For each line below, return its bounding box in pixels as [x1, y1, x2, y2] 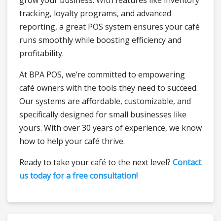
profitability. [19, 48, 64, 59]
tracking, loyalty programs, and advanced [19, 8, 171, 19]
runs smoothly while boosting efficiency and [19, 35, 182, 45]
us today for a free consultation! [19, 170, 138, 181]
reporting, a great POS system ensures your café [19, 21, 200, 32]
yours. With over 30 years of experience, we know [19, 122, 202, 133]
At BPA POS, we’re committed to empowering [19, 69, 185, 80]
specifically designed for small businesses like [19, 109, 186, 120]
